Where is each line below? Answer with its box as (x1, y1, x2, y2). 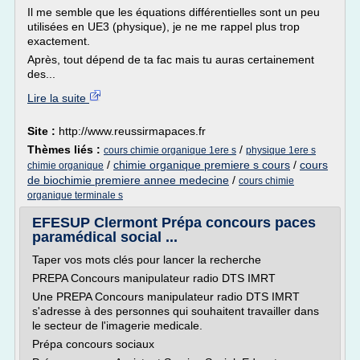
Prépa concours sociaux (32, 337, 154, 350)
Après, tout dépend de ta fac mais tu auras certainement (27, 53, 314, 66)
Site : (27, 125, 59, 137)
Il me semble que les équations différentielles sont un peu (27, 6, 320, 18)
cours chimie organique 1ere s (104, 145, 236, 156)
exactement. (27, 35, 90, 47)
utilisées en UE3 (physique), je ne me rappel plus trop (27, 20, 300, 33)
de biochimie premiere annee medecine (27, 174, 229, 186)
